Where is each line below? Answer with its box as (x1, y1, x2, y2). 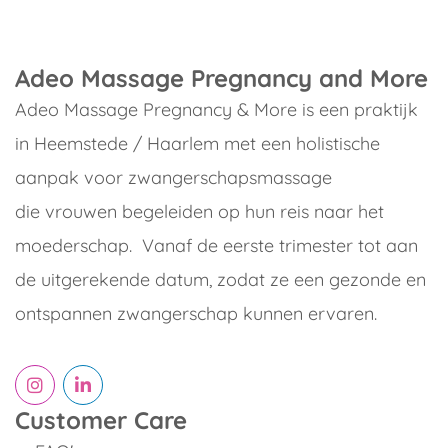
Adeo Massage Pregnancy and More (15, 63, 428, 93)
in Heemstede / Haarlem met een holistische (15, 132, 380, 155)
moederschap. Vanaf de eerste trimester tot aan (15, 234, 418, 257)
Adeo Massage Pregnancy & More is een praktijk (15, 98, 418, 121)
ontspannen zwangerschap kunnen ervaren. (15, 302, 387, 325)
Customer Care (15, 405, 187, 435)
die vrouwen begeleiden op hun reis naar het (15, 200, 384, 223)
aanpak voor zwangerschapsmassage (15, 166, 332, 189)
